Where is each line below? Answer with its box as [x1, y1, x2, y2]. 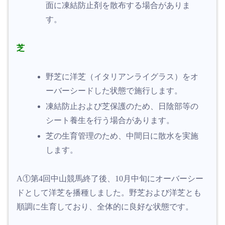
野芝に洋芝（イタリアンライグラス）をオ [46, 72, 199, 81]
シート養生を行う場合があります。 [46, 116, 175, 125]
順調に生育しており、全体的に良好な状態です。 [17, 202, 193, 211]
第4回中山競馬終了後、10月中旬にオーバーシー [31, 174, 203, 183]
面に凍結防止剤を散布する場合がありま [46, 1, 191, 10]
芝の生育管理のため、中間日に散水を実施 [46, 132, 199, 141]
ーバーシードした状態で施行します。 [46, 86, 183, 95]
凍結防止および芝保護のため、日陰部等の [46, 102, 199, 111]
